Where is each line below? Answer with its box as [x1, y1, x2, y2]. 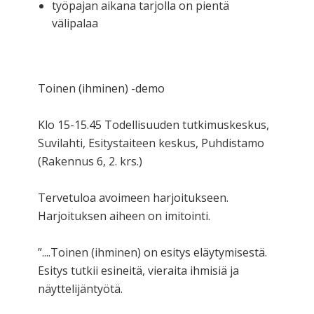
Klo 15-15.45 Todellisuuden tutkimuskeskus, [38, 116, 269, 132]
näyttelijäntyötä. [38, 280, 123, 296]
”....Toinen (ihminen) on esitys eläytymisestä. [38, 244, 267, 260]
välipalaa [52, 15, 98, 31]
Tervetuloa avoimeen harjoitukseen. [38, 189, 228, 205]
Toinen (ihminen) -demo [38, 80, 165, 96]
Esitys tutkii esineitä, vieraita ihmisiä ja [38, 262, 239, 278]
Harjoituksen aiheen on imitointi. [38, 207, 210, 224]
